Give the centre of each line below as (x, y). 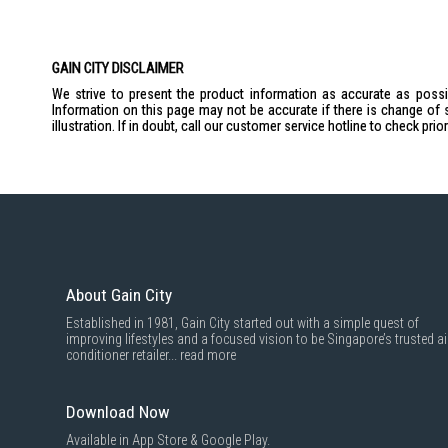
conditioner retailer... (123, 355)
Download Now (118, 412)
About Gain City (119, 295)
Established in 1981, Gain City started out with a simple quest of (242, 323)
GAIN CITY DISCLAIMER (118, 67)
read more (208, 355)
